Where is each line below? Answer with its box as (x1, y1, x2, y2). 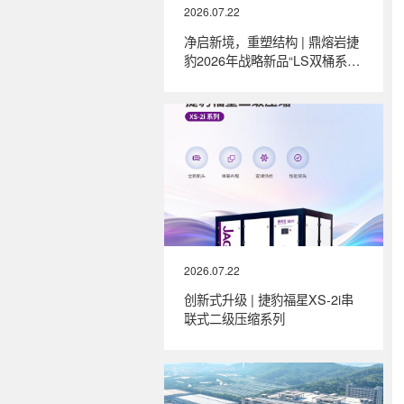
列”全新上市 (184, 69, 252, 88)
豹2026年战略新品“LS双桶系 (184, 50, 348, 69)
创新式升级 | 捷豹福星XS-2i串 (184, 289, 354, 309)
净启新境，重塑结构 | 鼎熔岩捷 (184, 31, 360, 50)
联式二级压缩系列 (184, 308, 286, 328)
